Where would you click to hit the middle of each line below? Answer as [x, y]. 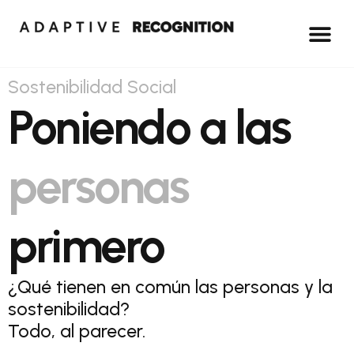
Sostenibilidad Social [92, 87]
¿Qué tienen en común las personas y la [170, 287]
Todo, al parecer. [77, 331]
